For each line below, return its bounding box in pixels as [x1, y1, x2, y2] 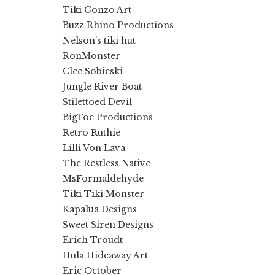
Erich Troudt [63, 234, 123, 246]
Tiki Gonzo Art [63, 4, 131, 15]
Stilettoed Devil [63, 96, 132, 107]
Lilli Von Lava [63, 142, 125, 153]
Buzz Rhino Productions [63, 19, 174, 31]
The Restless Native [63, 157, 150, 169]
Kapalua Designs [63, 203, 137, 215]
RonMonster [63, 50, 120, 61]
